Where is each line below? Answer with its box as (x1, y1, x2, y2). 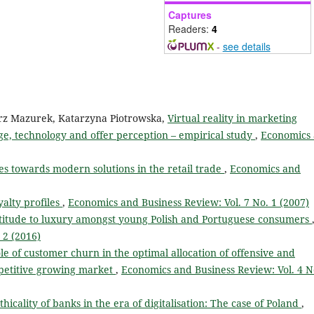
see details (222, 39, 271, 54)
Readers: (168, 22, 212, 36)
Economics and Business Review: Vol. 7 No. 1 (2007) (68, 196, 309, 210)
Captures (168, 8, 212, 22)
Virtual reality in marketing (168, 111, 297, 125)
